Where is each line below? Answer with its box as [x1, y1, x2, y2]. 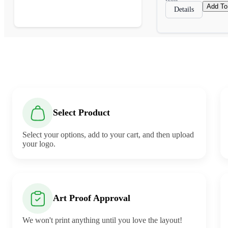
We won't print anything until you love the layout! [22, 215, 182, 224]
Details [174, 5, 194, 13]
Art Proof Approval [53, 193, 130, 204]
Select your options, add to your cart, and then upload [22, 130, 194, 139]
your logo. [22, 139, 55, 148]
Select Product [53, 107, 110, 118]
